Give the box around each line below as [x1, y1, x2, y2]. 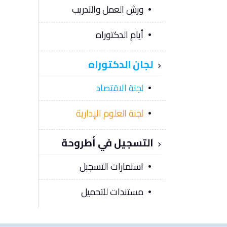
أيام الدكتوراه [95, 28, 143, 40]
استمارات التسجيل [79, 161, 143, 172]
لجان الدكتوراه [88, 58, 155, 70]
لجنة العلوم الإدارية [75, 107, 143, 119]
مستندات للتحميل [81, 186, 143, 198]
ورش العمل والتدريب [71, 3, 143, 15]
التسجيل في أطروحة [61, 137, 155, 149]
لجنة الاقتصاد [96, 82, 143, 93]
